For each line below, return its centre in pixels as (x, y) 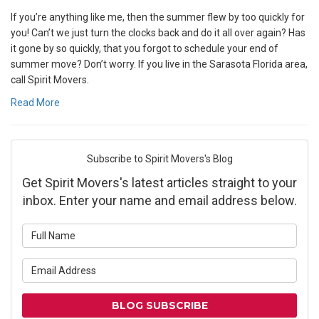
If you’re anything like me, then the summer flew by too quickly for (158, 17)
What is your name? (203, 231)
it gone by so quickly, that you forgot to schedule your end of (145, 48)
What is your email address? (221, 266)
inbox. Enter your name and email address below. (159, 200)
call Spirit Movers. (50, 80)
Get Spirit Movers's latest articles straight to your (159, 183)
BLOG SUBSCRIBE (159, 305)
